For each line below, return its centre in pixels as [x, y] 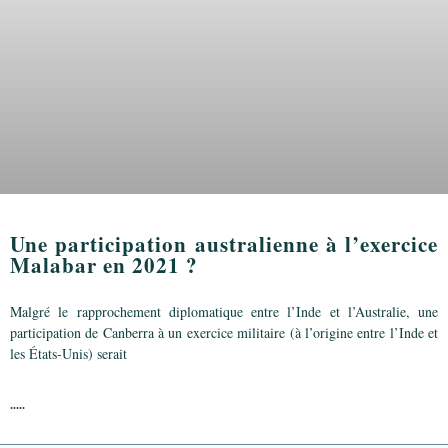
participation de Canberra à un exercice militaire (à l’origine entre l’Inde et [224, 332]
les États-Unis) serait [68, 353]
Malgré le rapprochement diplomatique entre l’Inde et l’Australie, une [224, 311]
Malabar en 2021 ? [104, 264]
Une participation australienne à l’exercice [224, 243]
